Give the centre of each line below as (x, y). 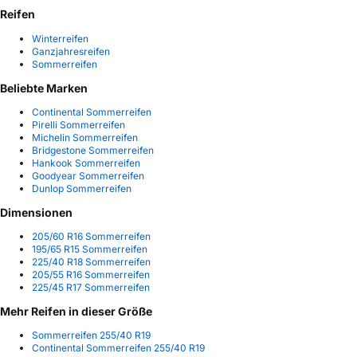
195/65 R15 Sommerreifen (90, 249)
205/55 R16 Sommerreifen (91, 274)
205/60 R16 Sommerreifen (91, 236)
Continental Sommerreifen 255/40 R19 (118, 347)
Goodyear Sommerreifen (88, 175)
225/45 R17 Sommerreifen (91, 287)
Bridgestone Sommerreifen (93, 150)
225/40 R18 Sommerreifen (91, 261)
